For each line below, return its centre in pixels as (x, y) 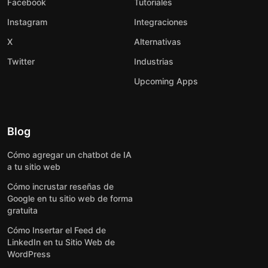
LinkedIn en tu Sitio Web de (61, 242)
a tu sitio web (34, 167)
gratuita (22, 211)
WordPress (29, 254)
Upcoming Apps (166, 81)
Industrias (154, 62)
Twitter (21, 62)
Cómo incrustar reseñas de (60, 187)
